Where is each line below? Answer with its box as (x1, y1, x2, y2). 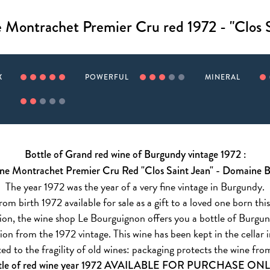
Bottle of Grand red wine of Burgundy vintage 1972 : (24, 146, 246, 162)
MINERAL (205, 71, 240, 83)
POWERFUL (85, 71, 129, 83)
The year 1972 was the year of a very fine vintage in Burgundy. (5, 178, 265, 195)
